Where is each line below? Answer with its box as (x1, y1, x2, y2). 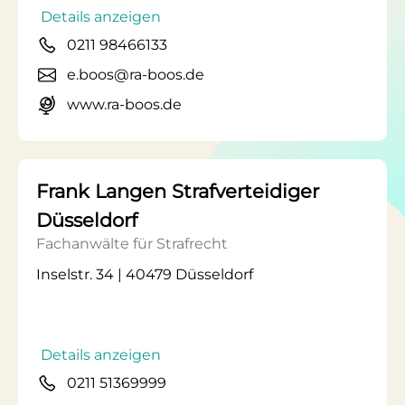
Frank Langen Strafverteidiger (36, 180, 319, 202)
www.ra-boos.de (67, 96, 182, 113)
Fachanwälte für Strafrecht (36, 235, 228, 252)
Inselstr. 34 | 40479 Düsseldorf (36, 266, 253, 283)
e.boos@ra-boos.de (67, 66, 204, 83)
